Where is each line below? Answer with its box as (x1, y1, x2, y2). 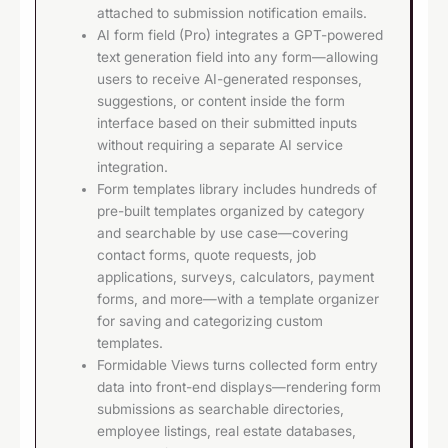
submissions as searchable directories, (97, 401, 345, 418)
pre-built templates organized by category (97, 203, 366, 220)
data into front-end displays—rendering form (97, 379, 382, 396)
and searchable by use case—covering (97, 225, 349, 242)
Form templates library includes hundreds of (97, 181, 378, 198)
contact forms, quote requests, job (97, 247, 317, 264)
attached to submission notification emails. (97, 5, 368, 22)
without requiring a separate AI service (97, 137, 344, 154)
